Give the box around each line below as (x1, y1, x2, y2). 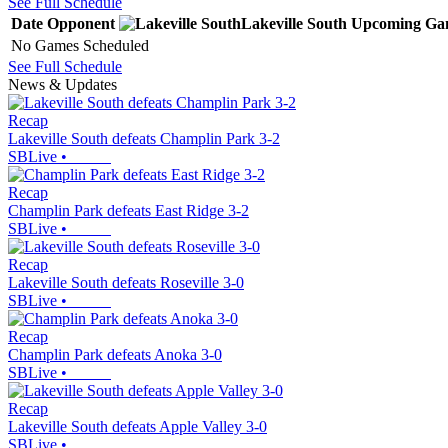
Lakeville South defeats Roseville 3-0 (8, 273, 244, 291)
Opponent (47, 14, 115, 32)
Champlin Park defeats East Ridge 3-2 (8, 201, 249, 219)
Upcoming (351, 14, 421, 32)
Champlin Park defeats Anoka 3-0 (8, 345, 222, 363)
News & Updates (8, 75, 117, 93)
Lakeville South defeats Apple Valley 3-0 (8, 417, 267, 435)
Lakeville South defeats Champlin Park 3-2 (8, 129, 280, 147)
